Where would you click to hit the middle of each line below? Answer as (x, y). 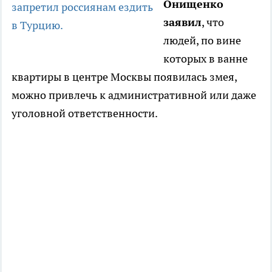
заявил (182, 22)
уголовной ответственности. (85, 114)
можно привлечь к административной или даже (134, 95)
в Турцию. (38, 25)
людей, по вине (202, 41)
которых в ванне (206, 59)
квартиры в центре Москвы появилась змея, (124, 77)
